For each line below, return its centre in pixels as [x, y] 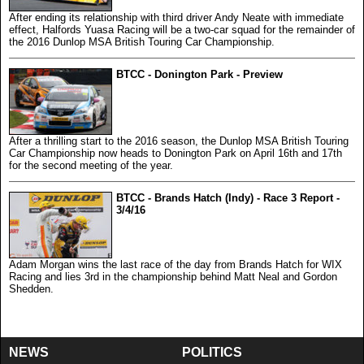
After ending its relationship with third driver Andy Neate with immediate [176, 17]
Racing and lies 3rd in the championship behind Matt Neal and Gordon [173, 276]
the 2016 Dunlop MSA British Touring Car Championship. [142, 41]
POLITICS [212, 352]
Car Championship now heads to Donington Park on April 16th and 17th [175, 153]
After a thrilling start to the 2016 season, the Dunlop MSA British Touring [179, 141]
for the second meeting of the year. [91, 165]
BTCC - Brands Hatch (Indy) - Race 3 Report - [228, 197]
